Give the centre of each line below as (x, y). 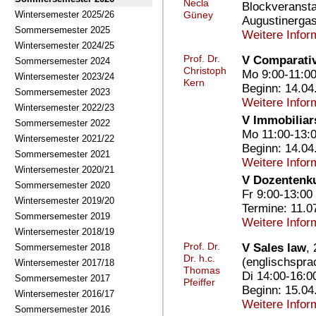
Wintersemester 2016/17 (65, 294)
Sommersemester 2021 (62, 154)
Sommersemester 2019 (62, 216)
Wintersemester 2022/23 (65, 108)
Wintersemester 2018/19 (65, 232)
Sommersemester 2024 (62, 61)
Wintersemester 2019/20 (65, 201)
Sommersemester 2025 (62, 30)
